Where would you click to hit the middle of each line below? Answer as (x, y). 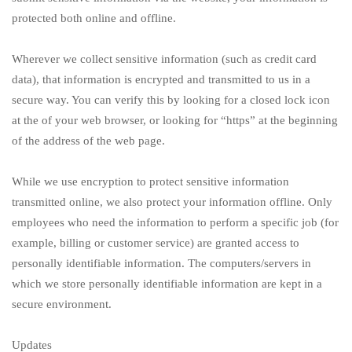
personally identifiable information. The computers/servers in (161, 264)
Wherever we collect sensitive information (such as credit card (164, 59)
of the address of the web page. (88, 141)
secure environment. (62, 304)
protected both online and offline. (94, 18)
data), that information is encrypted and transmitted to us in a (161, 80)
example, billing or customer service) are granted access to (156, 243)
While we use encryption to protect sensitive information (150, 182)
